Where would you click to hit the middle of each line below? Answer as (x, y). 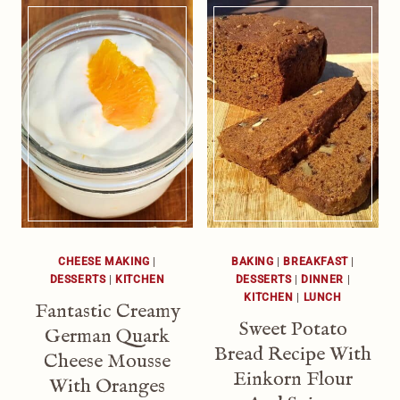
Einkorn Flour (293, 380)
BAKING (252, 262)
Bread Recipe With (293, 355)
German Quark (107, 337)
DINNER (323, 280)
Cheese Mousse (107, 362)
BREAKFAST (316, 262)
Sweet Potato (293, 330)
